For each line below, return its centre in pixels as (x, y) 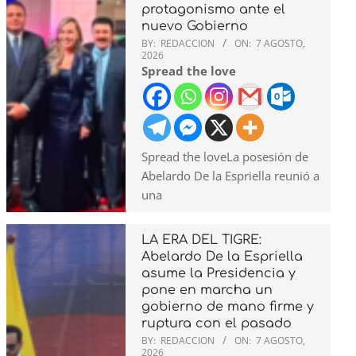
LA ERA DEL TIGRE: (201, 240)
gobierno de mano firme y (228, 306)
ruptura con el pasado (217, 323)
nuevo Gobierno (195, 26)
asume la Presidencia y (219, 273)
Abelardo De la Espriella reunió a (230, 175)
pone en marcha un (207, 290)
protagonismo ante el (213, 9)
